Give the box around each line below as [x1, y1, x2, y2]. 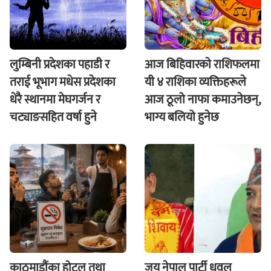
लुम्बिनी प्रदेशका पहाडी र [10, 54, 109, 76]
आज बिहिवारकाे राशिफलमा [145, 54, 260, 76]
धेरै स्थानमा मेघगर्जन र [10, 90, 100, 111]
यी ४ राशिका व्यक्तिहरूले [145, 72, 246, 93]
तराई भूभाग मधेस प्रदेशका [10, 72, 116, 93]
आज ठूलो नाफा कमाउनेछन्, [145, 90, 260, 111]
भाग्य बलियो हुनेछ [145, 107, 219, 128]
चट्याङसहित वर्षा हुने [10, 107, 97, 128]
